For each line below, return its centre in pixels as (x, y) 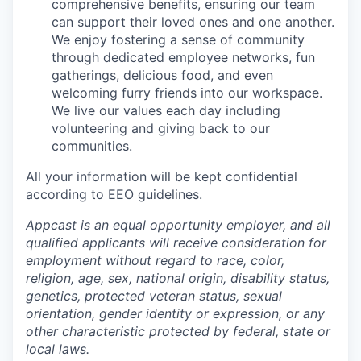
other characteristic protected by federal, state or (178, 332)
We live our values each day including (166, 111)
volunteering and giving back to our (161, 129)
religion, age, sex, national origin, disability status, (178, 278)
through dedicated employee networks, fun (183, 58)
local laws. (58, 349)
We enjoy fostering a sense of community (178, 40)
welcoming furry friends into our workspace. (187, 93)
